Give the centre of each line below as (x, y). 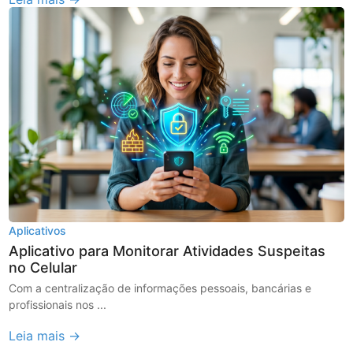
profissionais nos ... (58, 304)
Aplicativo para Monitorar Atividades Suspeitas (167, 251)
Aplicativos (38, 230)
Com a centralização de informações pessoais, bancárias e (160, 288)
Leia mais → (45, 335)
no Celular (43, 267)
